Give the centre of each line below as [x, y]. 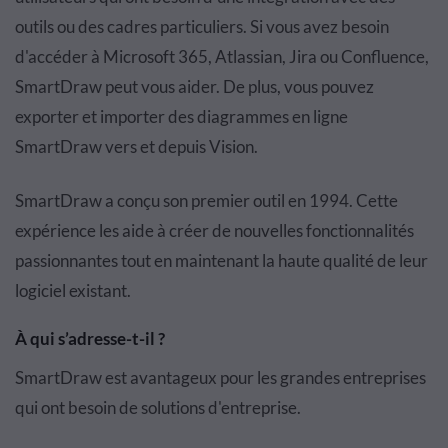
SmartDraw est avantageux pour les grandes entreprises [220, 377]
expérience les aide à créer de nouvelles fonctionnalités [214, 230]
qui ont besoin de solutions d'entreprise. [158, 407]
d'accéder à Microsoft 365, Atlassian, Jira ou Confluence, [222, 56]
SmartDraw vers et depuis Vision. [136, 146]
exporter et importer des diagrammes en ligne [181, 116]
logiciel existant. [73, 290]
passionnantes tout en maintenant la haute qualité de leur [221, 260]
